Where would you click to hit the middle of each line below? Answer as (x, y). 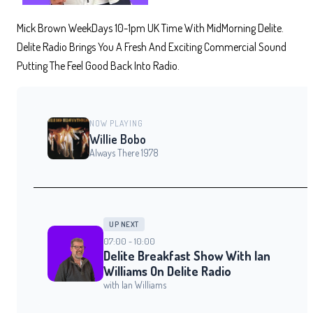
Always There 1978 (124, 153)
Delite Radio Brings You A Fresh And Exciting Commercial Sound (152, 47)
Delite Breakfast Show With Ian (187, 256)
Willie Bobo (118, 139)
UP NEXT (124, 225)
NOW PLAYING (116, 124)
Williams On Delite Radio (167, 271)
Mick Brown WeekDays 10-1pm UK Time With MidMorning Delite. (150, 28)
